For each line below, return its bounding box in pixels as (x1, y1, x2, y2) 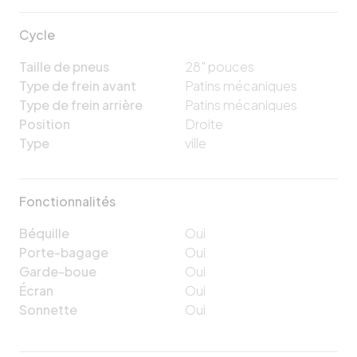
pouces (206, 57, 254, 75)
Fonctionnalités (19, 192, 116, 210)
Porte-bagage (19, 243, 108, 261)
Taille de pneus (19, 57, 109, 75)
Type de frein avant (19, 76, 136, 94)
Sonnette (19, 300, 77, 318)
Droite (185, 115, 223, 132)
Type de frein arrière (19, 96, 143, 113)
